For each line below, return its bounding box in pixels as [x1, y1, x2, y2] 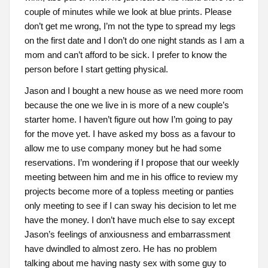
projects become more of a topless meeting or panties [24, 185, 234, 196]
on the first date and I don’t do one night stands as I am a [24, 35, 244, 46]
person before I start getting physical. [24, 64, 168, 75]
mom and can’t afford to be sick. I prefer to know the [24, 50, 227, 60]
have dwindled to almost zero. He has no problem [24, 243, 217, 254]
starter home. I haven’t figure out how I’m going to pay [24, 114, 233, 124]
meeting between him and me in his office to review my [24, 171, 238, 182]
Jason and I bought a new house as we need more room [24, 85, 243, 96]
